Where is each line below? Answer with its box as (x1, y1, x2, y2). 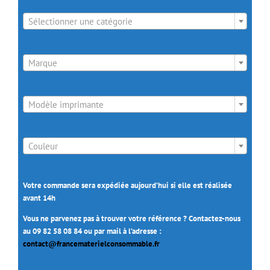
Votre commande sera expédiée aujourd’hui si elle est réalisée (22, 180, 232, 191)
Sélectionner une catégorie (28, 16, 133, 28)
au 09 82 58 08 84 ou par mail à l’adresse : (22, 226, 162, 237)
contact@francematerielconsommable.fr (22, 239, 160, 250)
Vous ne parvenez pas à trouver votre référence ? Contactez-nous (22, 213, 240, 224)
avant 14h (22, 193, 55, 204)
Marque (28, 57, 57, 69)
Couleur (28, 140, 58, 152)
